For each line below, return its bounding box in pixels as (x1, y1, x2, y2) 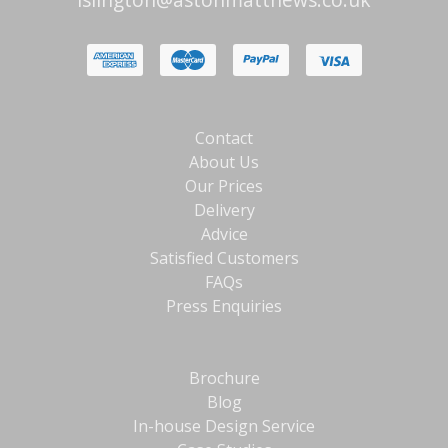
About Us (189, 150, 259, 173)
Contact (195, 126, 253, 149)
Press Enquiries (166, 294, 282, 317)
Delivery (193, 198, 255, 221)
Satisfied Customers (149, 246, 299, 269)
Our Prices (185, 174, 263, 197)
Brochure (188, 366, 260, 389)
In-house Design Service (133, 414, 315, 437)
